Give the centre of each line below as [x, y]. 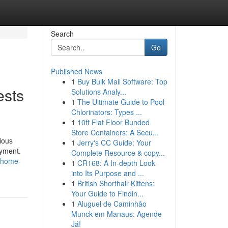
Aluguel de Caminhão [112, 204]
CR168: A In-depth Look [116, 163]
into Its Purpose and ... [107, 173]
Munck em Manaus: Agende [116, 214]
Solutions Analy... [98, 92]
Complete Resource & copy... [118, 153]
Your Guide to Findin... [107, 193]
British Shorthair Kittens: [116, 183]
